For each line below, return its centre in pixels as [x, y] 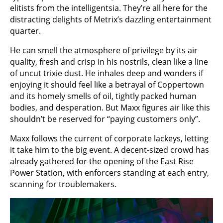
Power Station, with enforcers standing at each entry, [110, 172]
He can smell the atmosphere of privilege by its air [104, 50]
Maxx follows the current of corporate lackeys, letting [109, 138]
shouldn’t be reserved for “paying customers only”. [105, 119]
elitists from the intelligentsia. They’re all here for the [109, 8]
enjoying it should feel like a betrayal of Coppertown [107, 84]
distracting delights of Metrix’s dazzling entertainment [111, 19]
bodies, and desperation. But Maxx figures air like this [110, 107]
